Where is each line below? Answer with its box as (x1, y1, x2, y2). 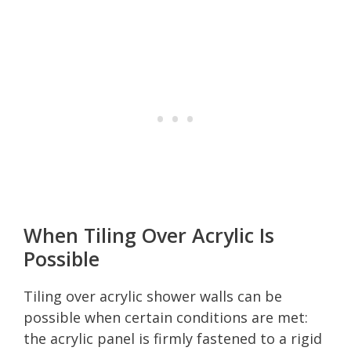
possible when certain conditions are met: (24, 307, 308, 327)
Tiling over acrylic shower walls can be (24, 286, 282, 306)
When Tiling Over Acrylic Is (24, 221, 274, 248)
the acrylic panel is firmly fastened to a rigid (24, 328, 322, 348)
